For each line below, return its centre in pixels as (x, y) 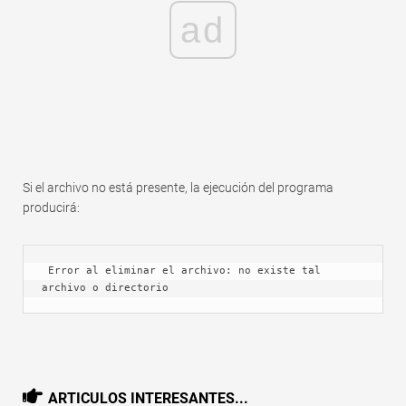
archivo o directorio (105, 287)
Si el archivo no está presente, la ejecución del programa (178, 187)
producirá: (51, 207)
